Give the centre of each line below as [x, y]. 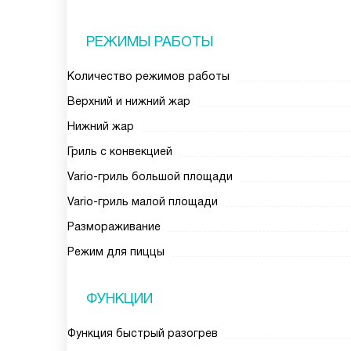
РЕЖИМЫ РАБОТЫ [150, 42]
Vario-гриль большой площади [150, 176]
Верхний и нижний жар [129, 101]
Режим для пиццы [116, 251]
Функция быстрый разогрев [143, 333]
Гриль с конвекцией [120, 151]
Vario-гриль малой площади [143, 201]
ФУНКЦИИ [119, 299]
